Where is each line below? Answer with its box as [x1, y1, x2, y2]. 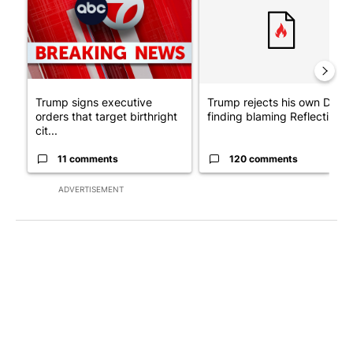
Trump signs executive [35, 95, 152, 110]
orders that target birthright [35, 110, 177, 124]
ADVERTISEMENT [58, 184, 124, 195]
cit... [35, 124, 58, 138]
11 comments [58, 153, 118, 165]
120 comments [229, 153, 298, 165]
